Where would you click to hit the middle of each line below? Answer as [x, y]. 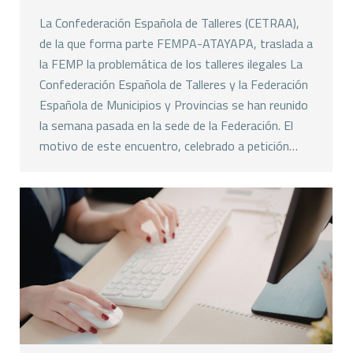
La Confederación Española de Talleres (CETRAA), [169, 23]
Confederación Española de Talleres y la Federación [174, 85]
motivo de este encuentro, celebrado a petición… [169, 146]
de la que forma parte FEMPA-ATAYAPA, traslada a [176, 44]
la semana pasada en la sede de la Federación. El [166, 126]
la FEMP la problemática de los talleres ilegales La [171, 64]
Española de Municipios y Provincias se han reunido [174, 105]
